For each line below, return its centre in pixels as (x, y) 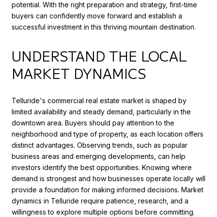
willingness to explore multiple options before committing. (103, 212)
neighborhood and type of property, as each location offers (108, 134)
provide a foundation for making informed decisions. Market (108, 189)
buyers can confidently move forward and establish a (97, 16)
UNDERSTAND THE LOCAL (99, 56)
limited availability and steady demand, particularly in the (101, 111)
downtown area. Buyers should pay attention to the (93, 123)
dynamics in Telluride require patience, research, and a (100, 201)
